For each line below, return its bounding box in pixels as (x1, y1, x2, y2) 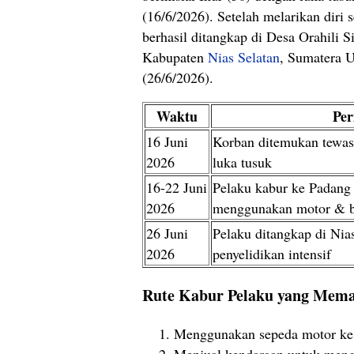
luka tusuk (213, 153, 272, 172)
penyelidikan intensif (213, 244, 331, 264)
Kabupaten (142, 47, 208, 67)
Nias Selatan (208, 47, 280, 67)
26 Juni (146, 224, 188, 243)
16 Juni (146, 132, 188, 152)
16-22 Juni (146, 178, 207, 198)
